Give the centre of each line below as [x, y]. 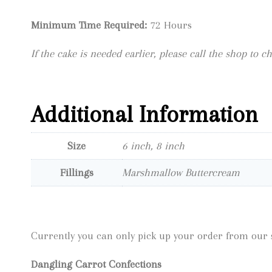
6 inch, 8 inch [153, 146]
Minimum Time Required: [89, 25]
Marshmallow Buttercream [181, 173]
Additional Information [144, 114]
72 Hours [169, 25]
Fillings [76, 173]
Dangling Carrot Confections [96, 264]
